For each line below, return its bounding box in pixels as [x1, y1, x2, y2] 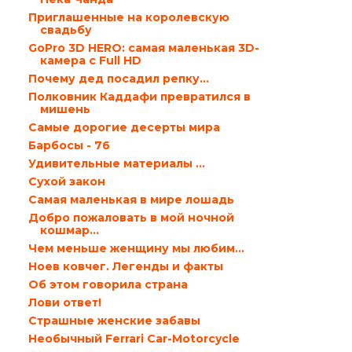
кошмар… [39, 223, 99, 237]
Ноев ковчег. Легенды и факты [27, 259, 223, 273]
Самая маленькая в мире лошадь [27, 192, 234, 207]
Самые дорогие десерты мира [27, 120, 220, 134]
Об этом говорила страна [27, 277, 188, 291]
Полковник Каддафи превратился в [27, 90, 251, 104]
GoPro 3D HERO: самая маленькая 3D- [27, 41, 259, 55]
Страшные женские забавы [27, 313, 200, 328]
